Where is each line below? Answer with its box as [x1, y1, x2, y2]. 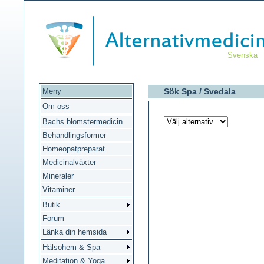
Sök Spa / [164, 87, 204, 96]
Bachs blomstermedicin [42, 117, 123, 126]
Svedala [204, 87, 236, 96]
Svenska [227, 51, 258, 60]
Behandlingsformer [42, 131, 106, 140]
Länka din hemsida [42, 227, 107, 236]
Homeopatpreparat [42, 144, 105, 153]
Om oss [42, 102, 70, 111]
